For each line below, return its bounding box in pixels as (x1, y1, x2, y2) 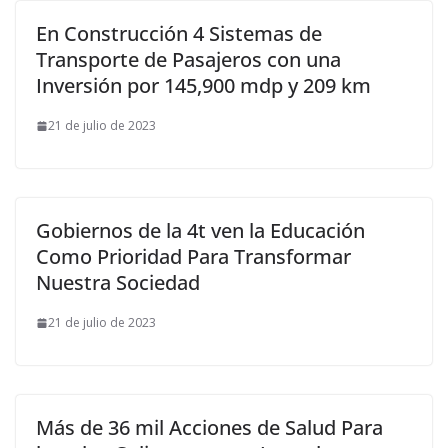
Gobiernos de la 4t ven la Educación (36, 217, 365, 244)
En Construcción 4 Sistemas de (36, 20, 322, 47)
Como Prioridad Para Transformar (36, 243, 351, 270)
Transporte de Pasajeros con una (36, 46, 341, 73)
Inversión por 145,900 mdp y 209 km (36, 72, 371, 99)
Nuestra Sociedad (36, 269, 200, 296)
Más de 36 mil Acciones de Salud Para (36, 414, 383, 441)
